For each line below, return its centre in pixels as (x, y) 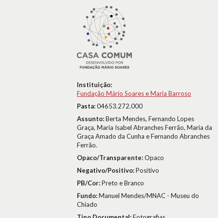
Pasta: (87, 106)
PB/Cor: (89, 183)
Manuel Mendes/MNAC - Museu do (149, 196)
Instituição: (94, 85)
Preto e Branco (123, 183)
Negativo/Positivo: (106, 170)
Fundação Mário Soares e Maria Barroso (134, 93)
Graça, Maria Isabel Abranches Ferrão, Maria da (145, 127)
